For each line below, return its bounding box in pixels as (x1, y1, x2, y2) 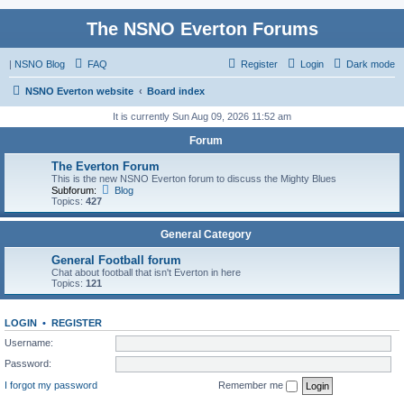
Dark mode (346, 59, 395, 69)
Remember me (218, 379, 286, 390)
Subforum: (51, 185, 96, 196)
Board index (147, 86, 205, 96)
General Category (160, 228, 252, 241)
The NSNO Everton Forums (86, 19, 318, 39)
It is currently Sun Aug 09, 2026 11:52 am (113, 111, 291, 122)
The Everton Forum (51, 160, 160, 173)
